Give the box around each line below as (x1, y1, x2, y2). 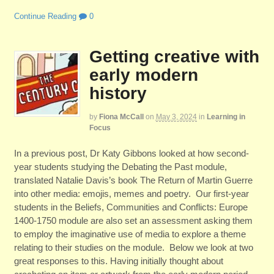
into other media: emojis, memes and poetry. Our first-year (13, 188, 249, 199)
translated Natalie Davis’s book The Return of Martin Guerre (13, 174, 253, 185)
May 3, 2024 (155, 113, 197, 122)
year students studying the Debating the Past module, (13, 161, 227, 172)
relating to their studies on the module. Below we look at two (13, 242, 253, 253)
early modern (89, 65, 198, 85)
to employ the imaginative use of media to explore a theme (13, 228, 246, 239)
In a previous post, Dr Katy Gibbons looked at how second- (13, 147, 249, 158)
